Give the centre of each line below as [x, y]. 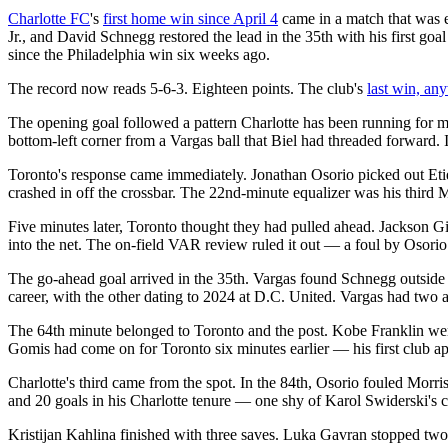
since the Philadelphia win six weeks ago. [139, 54]
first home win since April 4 [190, 18]
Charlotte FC [49, 18]
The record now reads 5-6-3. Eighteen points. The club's [187, 88]
